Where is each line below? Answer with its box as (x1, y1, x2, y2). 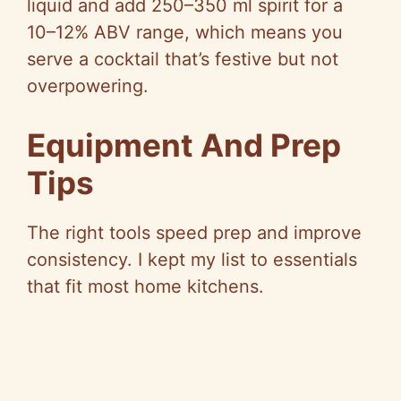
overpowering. (27, 75, 149, 98)
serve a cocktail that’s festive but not (27, 48, 338, 71)
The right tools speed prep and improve (27, 222, 362, 244)
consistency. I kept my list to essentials (27, 249, 357, 271)
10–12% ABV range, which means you (27, 21, 343, 44)
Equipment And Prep (27, 126, 341, 165)
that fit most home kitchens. (27, 276, 264, 298)
